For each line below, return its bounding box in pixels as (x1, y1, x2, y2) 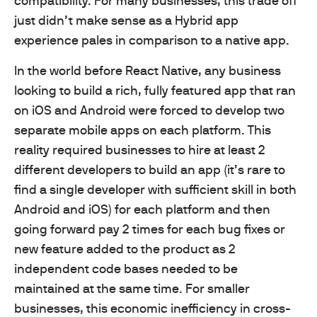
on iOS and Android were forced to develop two (14, 102, 284, 117)
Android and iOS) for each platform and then (14, 201, 270, 217)
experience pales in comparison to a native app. (14, 32, 296, 47)
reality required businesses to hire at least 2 (14, 142, 265, 157)
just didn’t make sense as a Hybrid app (14, 12, 238, 28)
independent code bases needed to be (14, 260, 238, 276)
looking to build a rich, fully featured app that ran (14, 82, 296, 98)
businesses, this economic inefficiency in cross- (14, 300, 291, 316)
